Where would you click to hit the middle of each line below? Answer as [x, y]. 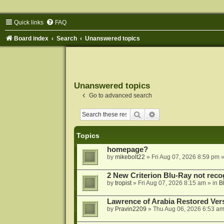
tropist [123, 183]
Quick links [29, 22]
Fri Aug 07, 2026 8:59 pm [185, 157]
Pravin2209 [130, 209]
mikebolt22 [130, 157]
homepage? [127, 150]
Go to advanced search [120, 96]
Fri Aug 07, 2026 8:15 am [172, 183]
